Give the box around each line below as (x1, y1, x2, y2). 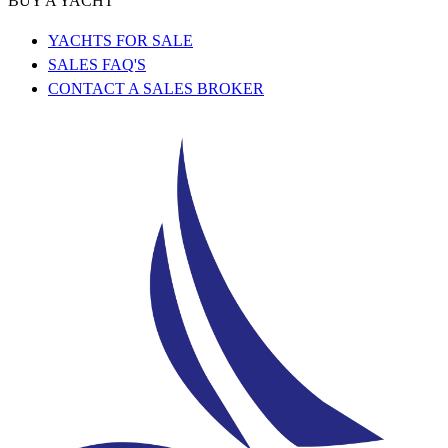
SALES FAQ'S (48, 56, 146, 74)
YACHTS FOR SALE (48, 32, 193, 50)
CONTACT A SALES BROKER (48, 80, 264, 98)
